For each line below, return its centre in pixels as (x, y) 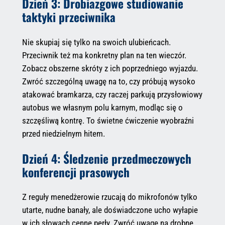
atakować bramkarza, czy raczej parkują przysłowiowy (112, 94)
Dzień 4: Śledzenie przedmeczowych (106, 158)
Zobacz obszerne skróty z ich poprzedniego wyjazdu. (110, 68)
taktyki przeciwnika (69, 17)
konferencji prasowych (76, 172)
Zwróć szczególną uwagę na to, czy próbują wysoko (108, 81)
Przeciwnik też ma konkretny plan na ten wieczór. (104, 55)
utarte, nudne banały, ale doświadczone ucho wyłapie (110, 210)
